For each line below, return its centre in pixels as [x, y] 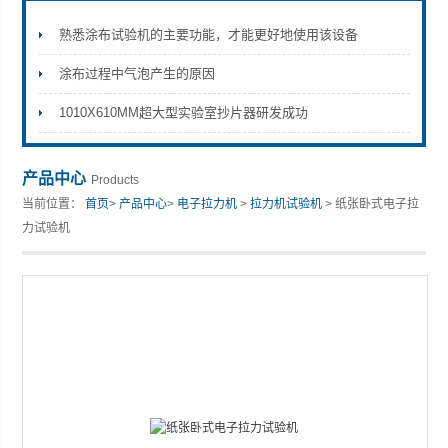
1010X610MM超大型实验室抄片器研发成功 [183, 112]
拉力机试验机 [286, 204]
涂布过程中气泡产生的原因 [136, 73]
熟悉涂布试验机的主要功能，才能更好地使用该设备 [208, 34]
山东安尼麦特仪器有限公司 [94, 93]
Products [115, 180]
